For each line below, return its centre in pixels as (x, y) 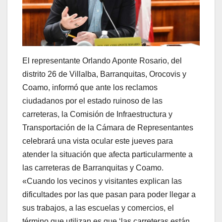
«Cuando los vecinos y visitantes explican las (102, 181)
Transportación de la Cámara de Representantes (108, 128)
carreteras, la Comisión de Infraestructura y (97, 114)
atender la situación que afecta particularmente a (108, 155)
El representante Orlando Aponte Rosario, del (102, 61)
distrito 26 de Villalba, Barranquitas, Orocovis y (104, 74)
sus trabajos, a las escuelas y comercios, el (98, 208)
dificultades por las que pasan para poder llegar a (109, 195)
